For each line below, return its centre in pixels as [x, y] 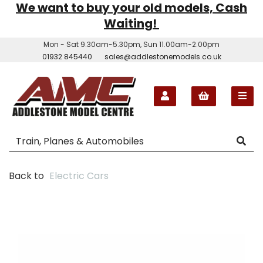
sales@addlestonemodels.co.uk [163, 57]
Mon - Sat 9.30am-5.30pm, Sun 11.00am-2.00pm [131, 44]
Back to [26, 176]
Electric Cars [79, 176]
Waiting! [131, 23]
